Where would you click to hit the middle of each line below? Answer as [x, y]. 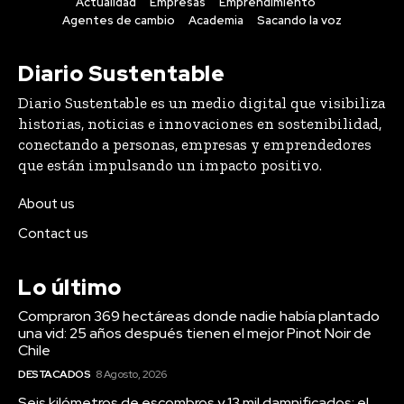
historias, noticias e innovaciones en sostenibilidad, [200, 124]
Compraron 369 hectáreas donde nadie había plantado [199, 317]
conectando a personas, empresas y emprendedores [195, 145]
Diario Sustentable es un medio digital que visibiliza [202, 103]
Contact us [53, 234]
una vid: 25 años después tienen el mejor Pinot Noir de [195, 334]
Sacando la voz [299, 21]
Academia [216, 21]
